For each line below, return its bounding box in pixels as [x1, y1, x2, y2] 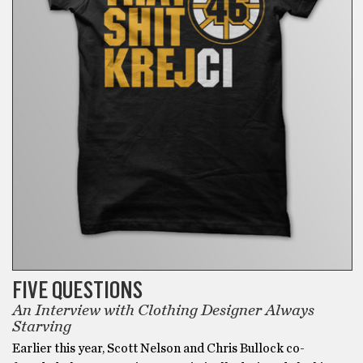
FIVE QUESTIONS [12, 275, 143, 305]
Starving [12, 318, 71, 335]
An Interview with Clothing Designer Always [12, 302, 314, 319]
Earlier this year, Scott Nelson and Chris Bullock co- [12, 342, 305, 356]
